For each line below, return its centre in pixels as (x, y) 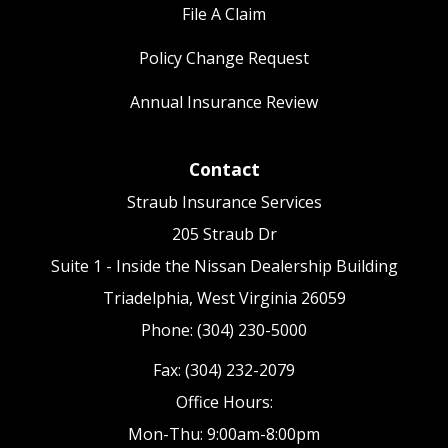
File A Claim (224, 14)
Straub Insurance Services (224, 202)
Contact (224, 169)
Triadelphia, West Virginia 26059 (224, 298)
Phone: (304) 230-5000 (224, 330)
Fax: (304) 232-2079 (224, 370)
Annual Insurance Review (224, 102)
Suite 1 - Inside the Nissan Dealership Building (224, 266)
